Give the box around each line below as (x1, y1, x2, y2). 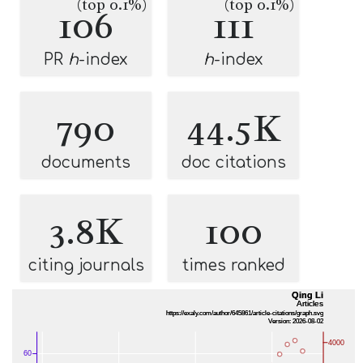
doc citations (181, 154, 286, 171)
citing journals (28, 257, 144, 274)
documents (41, 154, 130, 171)
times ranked (181, 257, 285, 274)
